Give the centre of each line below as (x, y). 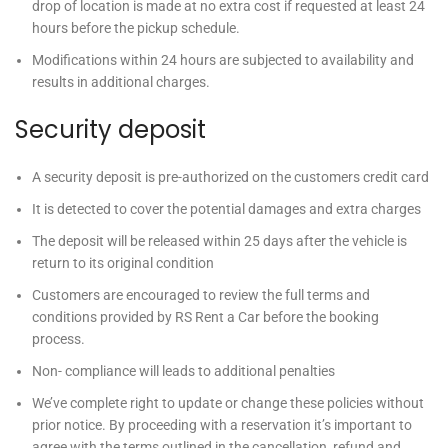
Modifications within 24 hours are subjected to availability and (223, 60)
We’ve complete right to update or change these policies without (228, 403)
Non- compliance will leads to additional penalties (183, 371)
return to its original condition (123, 263)
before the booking (319, 317)
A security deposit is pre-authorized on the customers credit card (230, 177)
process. (58, 339)
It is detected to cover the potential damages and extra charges (226, 209)
